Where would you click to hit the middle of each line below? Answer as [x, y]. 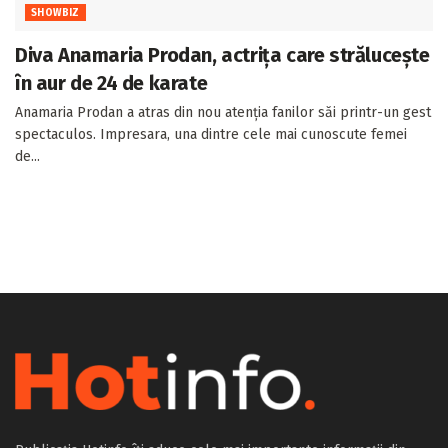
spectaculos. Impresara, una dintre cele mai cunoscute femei [211, 134]
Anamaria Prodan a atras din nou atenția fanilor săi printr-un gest [223, 112]
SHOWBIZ [55, 12]
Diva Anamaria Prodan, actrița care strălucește [222, 54]
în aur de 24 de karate [111, 82]
